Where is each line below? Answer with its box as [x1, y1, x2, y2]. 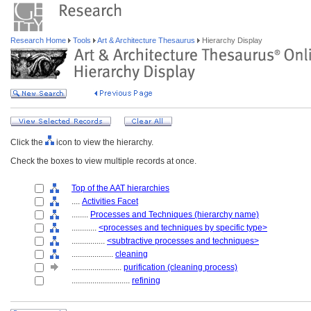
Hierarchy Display [200, 36, 262, 44]
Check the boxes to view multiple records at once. [10, 156, 196, 166]
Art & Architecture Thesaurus [96, 36, 197, 44]
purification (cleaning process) [124, 262, 237, 272]
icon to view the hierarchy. [54, 137, 153, 147]
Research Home [10, 36, 68, 44]
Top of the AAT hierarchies [72, 183, 169, 193]
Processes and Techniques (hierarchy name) [90, 210, 259, 219]
